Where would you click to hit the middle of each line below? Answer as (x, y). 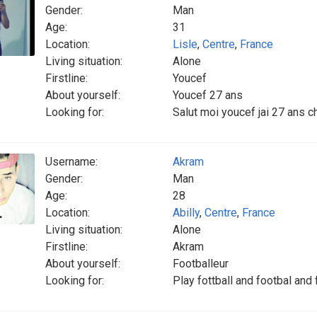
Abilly (186, 213)
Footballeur (201, 264)
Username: (71, 162)
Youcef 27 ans (208, 95)
